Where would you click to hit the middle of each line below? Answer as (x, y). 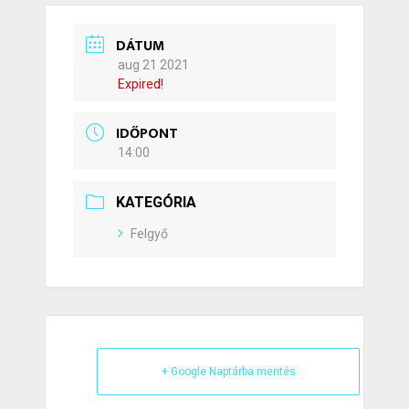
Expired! (141, 84)
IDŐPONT (147, 134)
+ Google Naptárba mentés (228, 372)
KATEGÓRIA (156, 203)
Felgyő (149, 234)
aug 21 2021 (153, 64)
